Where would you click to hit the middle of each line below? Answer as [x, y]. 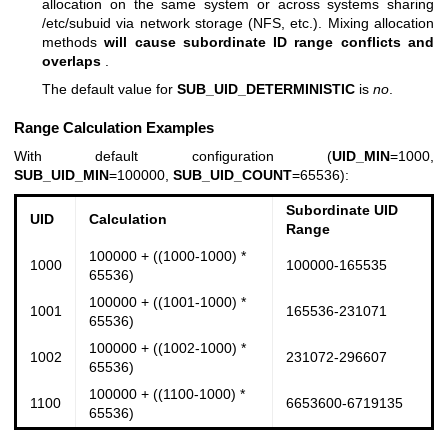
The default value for [109, 88]
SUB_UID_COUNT [232, 175]
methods [73, 42]
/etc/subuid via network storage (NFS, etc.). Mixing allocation [238, 23]
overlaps [73, 61]
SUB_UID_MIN [61, 175]
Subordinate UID [341, 209]
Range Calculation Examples [114, 128]
